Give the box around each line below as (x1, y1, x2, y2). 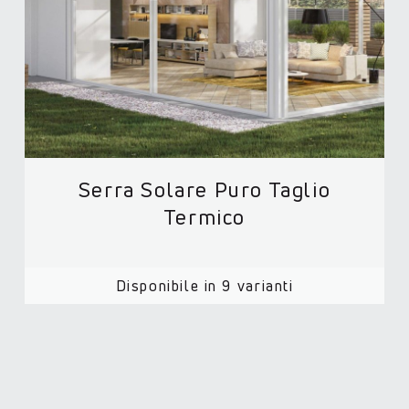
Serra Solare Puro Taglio (78, 177, 331, 203)
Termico (163, 204, 246, 230)
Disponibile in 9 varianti (115, 276, 294, 295)
